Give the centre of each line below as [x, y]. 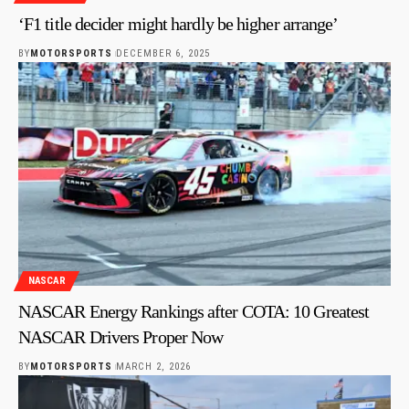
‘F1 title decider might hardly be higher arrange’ [178, 23]
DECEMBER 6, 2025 [163, 53]
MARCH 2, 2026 [153, 366]
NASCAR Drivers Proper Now [121, 336]
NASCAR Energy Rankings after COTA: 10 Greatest [194, 311]
